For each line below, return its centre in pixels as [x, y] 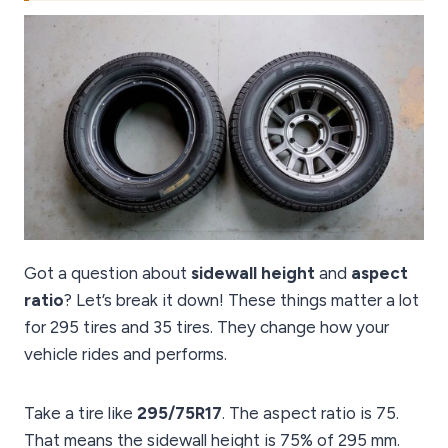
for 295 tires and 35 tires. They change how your [206, 327]
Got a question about [107, 273]
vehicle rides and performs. [125, 354]
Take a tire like [80, 413]
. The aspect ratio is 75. [310, 413]
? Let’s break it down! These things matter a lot [241, 300]
